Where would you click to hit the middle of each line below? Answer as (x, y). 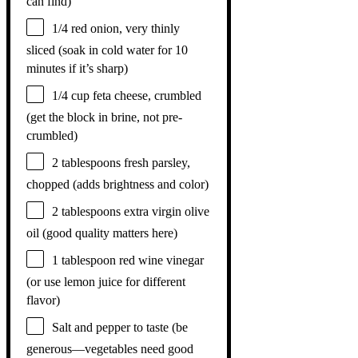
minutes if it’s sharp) (77, 68)
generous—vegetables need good (110, 348)
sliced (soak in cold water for (101, 50)
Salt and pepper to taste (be (120, 327)
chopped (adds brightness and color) (117, 184)
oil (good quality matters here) (102, 233)
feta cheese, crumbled (145, 95)
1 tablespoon (84, 260)
